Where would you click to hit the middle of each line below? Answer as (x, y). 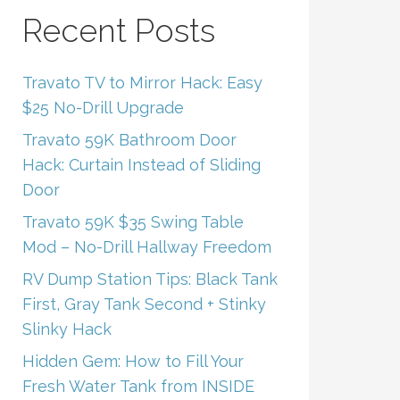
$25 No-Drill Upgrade (103, 107)
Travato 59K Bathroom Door (129, 139)
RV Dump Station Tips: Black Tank (150, 279)
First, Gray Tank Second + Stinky (144, 304)
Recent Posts (118, 30)
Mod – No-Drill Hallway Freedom (146, 246)
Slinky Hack (67, 329)
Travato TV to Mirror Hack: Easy (142, 82)
